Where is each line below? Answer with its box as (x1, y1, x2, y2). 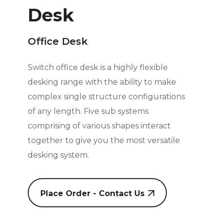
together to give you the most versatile (27, 136, 180, 145)
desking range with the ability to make (27, 77, 176, 87)
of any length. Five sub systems (27, 107, 148, 116)
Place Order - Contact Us (40, 189, 145, 199)
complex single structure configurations (27, 92, 185, 102)
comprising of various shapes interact (27, 121, 171, 131)
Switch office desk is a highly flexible (27, 63, 168, 73)
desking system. (27, 150, 89, 160)
